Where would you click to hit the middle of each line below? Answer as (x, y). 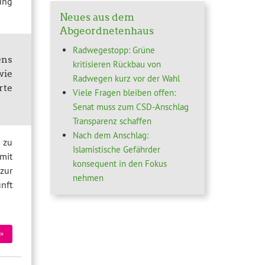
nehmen (88, 177)
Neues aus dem (97, 17)
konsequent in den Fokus (120, 163)
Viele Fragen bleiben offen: (125, 92)
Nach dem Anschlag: (111, 135)
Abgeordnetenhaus (106, 31)
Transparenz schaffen (112, 121)
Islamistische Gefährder (117, 149)
